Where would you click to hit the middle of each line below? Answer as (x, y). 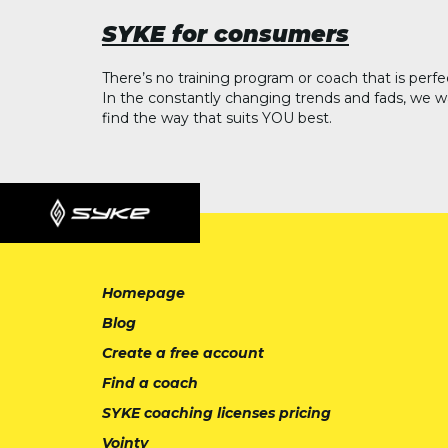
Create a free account (183, 353)
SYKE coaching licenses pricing (216, 413)
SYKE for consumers (225, 33)
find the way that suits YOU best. (217, 118)
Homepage (143, 293)
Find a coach (150, 383)
